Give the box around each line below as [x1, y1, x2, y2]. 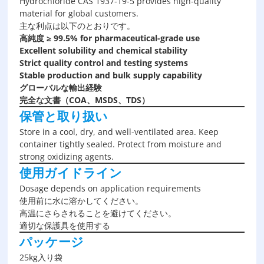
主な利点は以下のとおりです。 [19, 20, 136, 31]
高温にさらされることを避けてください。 [19, 207, 177, 219]
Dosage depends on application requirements [19, 183, 202, 194]
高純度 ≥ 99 [19, 32, 64, 44]
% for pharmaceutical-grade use [70, 32, 200, 44]
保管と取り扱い [19, 108, 108, 124]
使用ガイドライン [19, 164, 123, 181]
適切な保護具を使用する [19, 220, 111, 231]
